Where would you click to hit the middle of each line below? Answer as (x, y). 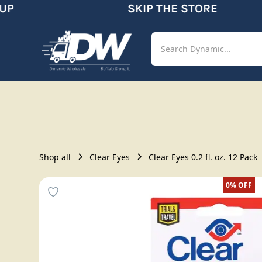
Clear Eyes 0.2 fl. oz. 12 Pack (203, 157)
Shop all (55, 157)
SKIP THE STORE (160, 8)
